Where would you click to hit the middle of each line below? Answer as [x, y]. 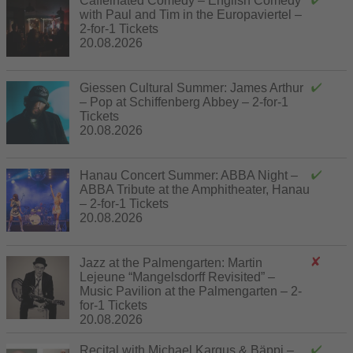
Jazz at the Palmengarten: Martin [171, 262]
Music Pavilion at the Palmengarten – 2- [191, 291]
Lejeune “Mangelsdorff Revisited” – [177, 277]
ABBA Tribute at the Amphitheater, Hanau [195, 189]
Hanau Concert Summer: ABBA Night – [189, 175]
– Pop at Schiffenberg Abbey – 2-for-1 [184, 102]
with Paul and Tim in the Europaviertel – [191, 14]
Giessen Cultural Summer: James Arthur [191, 87]
